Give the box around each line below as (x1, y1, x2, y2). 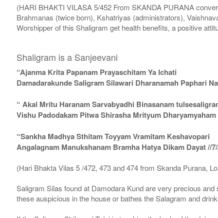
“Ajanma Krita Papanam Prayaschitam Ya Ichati (16, 67, 177, 78)
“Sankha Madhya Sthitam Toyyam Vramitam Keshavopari (16, 131, 210, 142)
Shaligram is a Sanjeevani (16, 51, 118, 64)
